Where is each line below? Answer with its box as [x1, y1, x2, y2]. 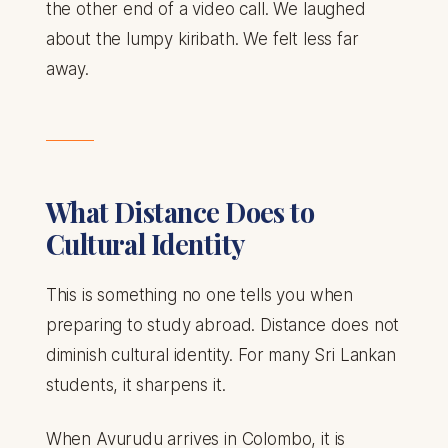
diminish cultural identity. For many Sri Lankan [45, 345, 396, 366]
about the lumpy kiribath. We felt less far [45, 29, 359, 50]
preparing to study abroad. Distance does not [45, 315, 400, 336]
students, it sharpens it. [45, 375, 226, 396]
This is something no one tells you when [45, 285, 354, 306]
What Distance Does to [45, 194, 315, 231]
